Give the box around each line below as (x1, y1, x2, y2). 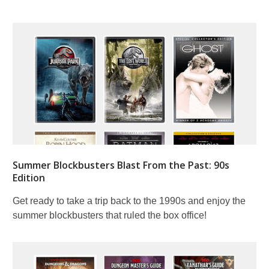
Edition (13, 171, 45, 184)
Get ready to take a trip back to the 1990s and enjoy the (13, 195, 246, 206)
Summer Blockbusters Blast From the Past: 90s (13, 158, 229, 172)
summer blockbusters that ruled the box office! (13, 210, 207, 220)
